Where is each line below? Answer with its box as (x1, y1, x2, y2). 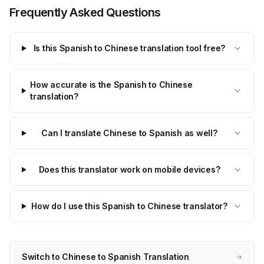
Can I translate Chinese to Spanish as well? (41, 128, 217, 138)
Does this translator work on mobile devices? (38, 164, 220, 174)
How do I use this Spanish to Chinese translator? (31, 201, 227, 211)
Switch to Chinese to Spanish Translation (22, 252, 189, 262)
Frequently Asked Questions (9, 5, 161, 19)
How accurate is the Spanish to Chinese (30, 80, 193, 90)
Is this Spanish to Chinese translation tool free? (33, 43, 226, 53)
